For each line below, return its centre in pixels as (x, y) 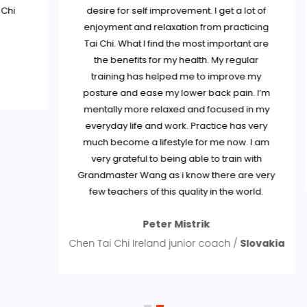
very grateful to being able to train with (164, 159)
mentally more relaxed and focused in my (164, 109)
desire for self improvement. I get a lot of (163, 11)
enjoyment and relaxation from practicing (163, 27)
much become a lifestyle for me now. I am (163, 142)
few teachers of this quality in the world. (163, 192)
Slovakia (249, 243)
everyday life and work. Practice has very (163, 126)
